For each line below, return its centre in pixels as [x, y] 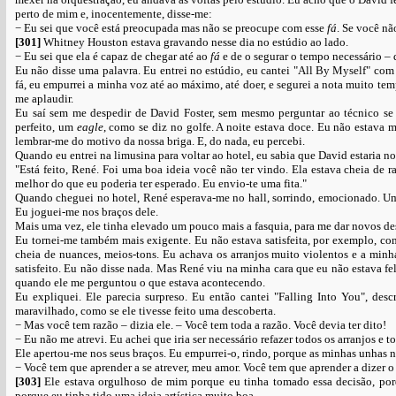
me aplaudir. [44, 99]
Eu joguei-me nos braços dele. [87, 212]
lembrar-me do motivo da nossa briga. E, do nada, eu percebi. [160, 141]
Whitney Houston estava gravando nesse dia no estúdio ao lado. [196, 42]
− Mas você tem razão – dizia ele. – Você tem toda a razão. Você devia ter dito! [201, 325]
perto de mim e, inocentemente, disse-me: [114, 14]
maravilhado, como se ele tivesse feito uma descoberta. [145, 311]
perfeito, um [46, 127]
